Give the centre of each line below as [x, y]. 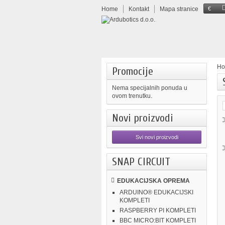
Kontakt [139, 9]
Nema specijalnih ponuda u [150, 88]
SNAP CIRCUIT [141, 162]
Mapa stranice [179, 9]
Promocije [133, 71]
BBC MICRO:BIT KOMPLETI [158, 220]
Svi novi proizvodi [157, 137]
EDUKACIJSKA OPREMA [153, 181]
